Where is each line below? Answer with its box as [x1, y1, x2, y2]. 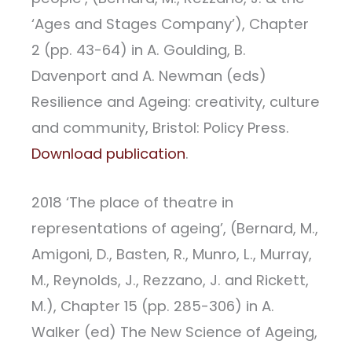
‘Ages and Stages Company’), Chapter [31, 13, 309, 34]
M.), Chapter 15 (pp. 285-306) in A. [31, 296, 274, 317]
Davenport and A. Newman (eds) [31, 65, 266, 86]
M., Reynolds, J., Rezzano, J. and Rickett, [31, 270, 309, 291]
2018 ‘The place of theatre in [31, 192, 233, 213]
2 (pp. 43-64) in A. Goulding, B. [31, 39, 246, 60]
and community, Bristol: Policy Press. [31, 117, 289, 137]
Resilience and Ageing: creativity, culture [31, 91, 320, 112]
